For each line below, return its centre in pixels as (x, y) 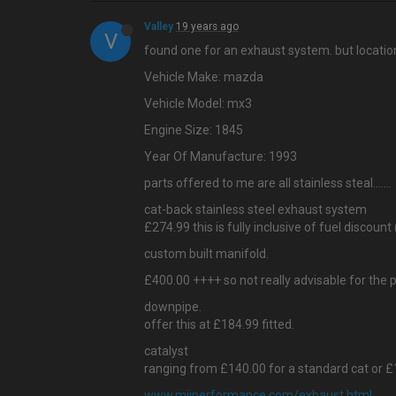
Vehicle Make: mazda (204, 77)
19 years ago (207, 27)
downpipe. (173, 307)
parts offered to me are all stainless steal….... (268, 183)
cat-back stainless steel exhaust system (255, 209)
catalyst (166, 351)
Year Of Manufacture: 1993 (221, 156)
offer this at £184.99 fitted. (219, 324)
